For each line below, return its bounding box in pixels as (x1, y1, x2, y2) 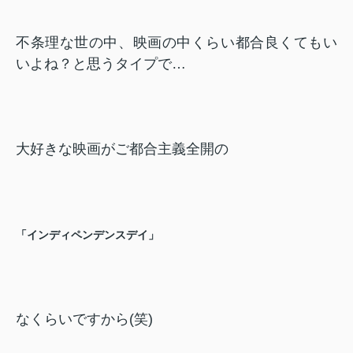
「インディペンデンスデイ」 (16, 229, 159, 242)
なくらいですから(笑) (16, 311, 153, 328)
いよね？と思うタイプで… (16, 56, 186, 72)
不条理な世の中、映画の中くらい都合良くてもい (16, 35, 337, 51)
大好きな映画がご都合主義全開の (16, 141, 229, 158)
